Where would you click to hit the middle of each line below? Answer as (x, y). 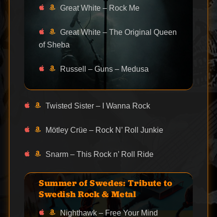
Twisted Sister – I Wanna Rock (98, 106)
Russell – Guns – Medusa (104, 69)
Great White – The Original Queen (118, 32)
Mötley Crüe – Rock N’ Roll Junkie (104, 130)
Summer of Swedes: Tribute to (105, 183)
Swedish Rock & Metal (87, 194)
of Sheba (54, 45)
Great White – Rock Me (100, 8)
